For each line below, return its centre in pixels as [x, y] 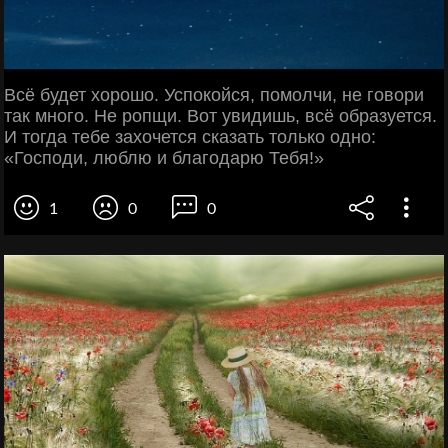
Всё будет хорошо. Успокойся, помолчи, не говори [214, 94]
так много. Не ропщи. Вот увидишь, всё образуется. [220, 115]
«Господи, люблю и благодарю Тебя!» [164, 157]
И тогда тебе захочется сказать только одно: [190, 136]
